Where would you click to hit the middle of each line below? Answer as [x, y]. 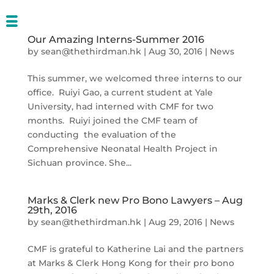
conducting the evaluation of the [102, 135]
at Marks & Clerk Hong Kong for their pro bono [131, 263]
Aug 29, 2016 [175, 222]
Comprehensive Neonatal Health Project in [122, 149]
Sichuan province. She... [79, 163]
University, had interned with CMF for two [120, 106]
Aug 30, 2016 [175, 51]
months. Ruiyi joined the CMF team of [112, 120]
